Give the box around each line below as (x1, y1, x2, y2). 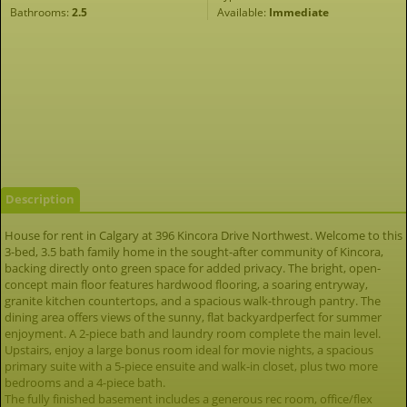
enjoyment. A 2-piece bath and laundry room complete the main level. (5, 325, 381, 342)
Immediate (269, 5, 329, 20)
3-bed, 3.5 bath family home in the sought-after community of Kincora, (5, 243, 383, 260)
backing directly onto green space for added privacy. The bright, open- (5, 260, 381, 276)
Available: (217, 5, 269, 20)
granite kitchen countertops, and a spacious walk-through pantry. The (5, 293, 381, 309)
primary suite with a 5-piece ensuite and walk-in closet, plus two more (5, 358, 378, 374)
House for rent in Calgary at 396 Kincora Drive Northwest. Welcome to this (5, 227, 402, 243)
